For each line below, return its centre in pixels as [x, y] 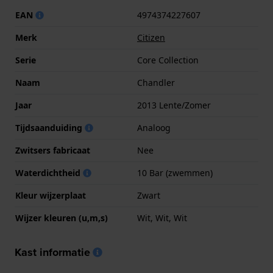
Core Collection [168, 60]
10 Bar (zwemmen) [175, 173]
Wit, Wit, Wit [162, 218]
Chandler [156, 83]
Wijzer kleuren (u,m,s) [62, 218]
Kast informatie [52, 253]
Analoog [154, 128]
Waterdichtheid [49, 173]
